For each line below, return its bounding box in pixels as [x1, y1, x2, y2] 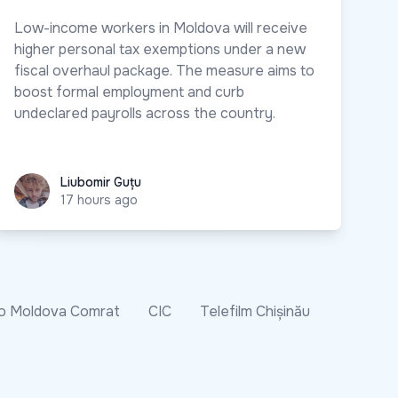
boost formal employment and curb [14, 82, 244, 101]
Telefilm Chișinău [200, 301, 310, 321]
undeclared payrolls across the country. [14, 103, 275, 123]
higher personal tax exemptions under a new [14, 39, 306, 59]
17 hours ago [60, 191, 138, 208]
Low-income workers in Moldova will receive [14, 18, 307, 37]
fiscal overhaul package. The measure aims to [14, 60, 314, 80]
